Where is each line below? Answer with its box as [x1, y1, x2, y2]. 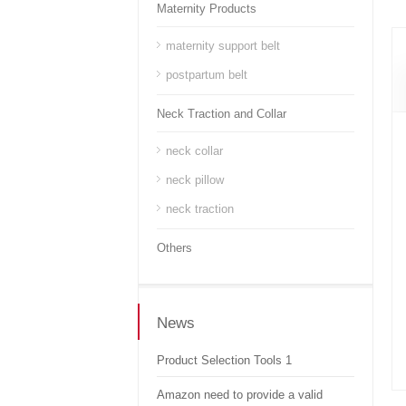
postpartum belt [166, 68, 247, 82]
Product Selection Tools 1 [157, 353, 292, 367]
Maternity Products [157, 2, 256, 15]
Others [157, 241, 192, 255]
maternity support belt [166, 39, 280, 53]
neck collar [166, 144, 223, 158]
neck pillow [166, 173, 224, 187]
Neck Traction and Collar [157, 107, 286, 121]
